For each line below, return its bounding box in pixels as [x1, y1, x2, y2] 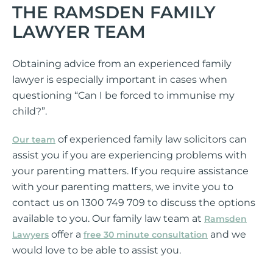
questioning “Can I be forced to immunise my [12, 90, 235, 101]
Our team [12, 134, 55, 145]
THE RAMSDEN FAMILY [12, 2, 216, 23]
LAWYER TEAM [12, 21, 146, 42]
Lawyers [12, 229, 49, 240]
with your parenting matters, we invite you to [12, 181, 233, 193]
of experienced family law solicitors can [55, 133, 247, 145]
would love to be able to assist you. [12, 244, 181, 256]
